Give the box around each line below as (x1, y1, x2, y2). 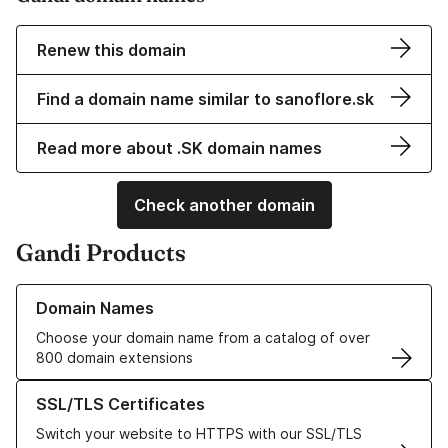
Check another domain (133, 195, 315, 216)
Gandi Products (16, 238, 186, 268)
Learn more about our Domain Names (16, 285, 263, 303)
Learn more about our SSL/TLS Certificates (16, 381, 305, 399)
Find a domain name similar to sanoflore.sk (37, 89, 374, 110)
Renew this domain (37, 40, 186, 61)
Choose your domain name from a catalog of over (36, 329, 370, 347)
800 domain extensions (36, 349, 193, 367)
